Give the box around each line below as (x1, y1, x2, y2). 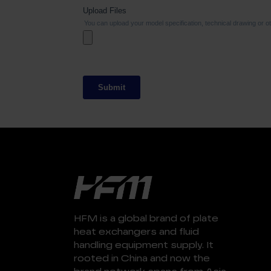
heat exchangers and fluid (74, 227, 199, 237)
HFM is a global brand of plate (74, 214, 218, 223)
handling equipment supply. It (74, 240, 214, 250)
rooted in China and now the (74, 253, 210, 263)
